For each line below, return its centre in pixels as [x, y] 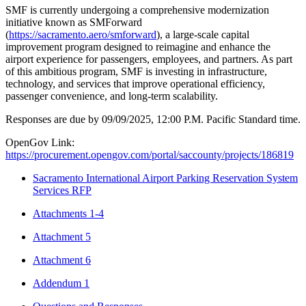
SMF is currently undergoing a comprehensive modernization [137, 10]
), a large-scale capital [203, 35]
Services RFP [62, 191]
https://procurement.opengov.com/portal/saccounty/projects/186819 [150, 155]
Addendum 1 [61, 283]
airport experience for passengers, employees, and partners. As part [149, 59]
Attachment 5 [62, 237]
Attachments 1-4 [68, 214]
